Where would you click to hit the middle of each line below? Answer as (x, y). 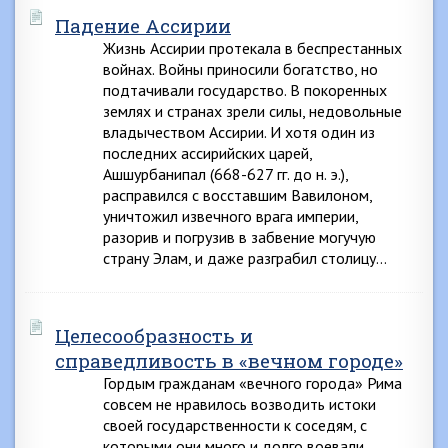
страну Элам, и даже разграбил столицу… (245, 258)
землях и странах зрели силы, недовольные (252, 111)
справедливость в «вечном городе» (229, 360)
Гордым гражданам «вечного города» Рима (252, 383)
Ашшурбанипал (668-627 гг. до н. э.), (225, 174)
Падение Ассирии (143, 25)
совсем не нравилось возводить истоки (239, 404)
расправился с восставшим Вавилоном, (237, 195)
